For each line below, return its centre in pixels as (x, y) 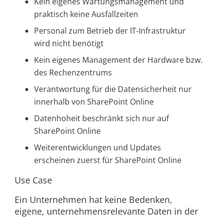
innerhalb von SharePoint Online (94, 102)
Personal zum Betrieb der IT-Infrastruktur (110, 31)
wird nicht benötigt (69, 44)
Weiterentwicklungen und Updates (98, 148)
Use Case (33, 180)
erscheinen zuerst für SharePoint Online (108, 160)
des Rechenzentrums (73, 73)
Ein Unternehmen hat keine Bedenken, (93, 200)
